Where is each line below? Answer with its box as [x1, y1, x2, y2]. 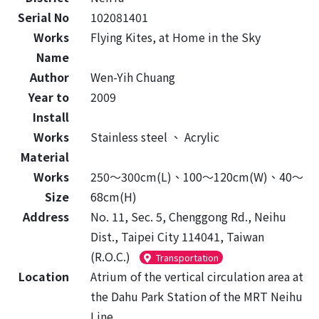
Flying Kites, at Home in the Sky [90, 28, 261, 46]
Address [23, 208, 69, 225]
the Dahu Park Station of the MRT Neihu [90, 288, 303, 305]
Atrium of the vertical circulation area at [90, 268, 303, 285]
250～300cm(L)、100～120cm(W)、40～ [90, 168, 303, 185]
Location [19, 268, 69, 285]
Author [30, 68, 69, 85]
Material [21, 148, 69, 165]
